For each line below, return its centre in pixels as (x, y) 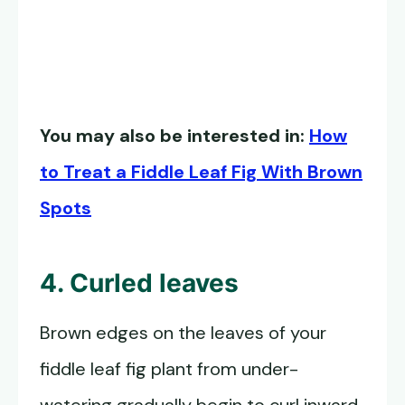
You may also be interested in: (174, 136)
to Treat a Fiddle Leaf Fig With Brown (201, 172)
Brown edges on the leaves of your (183, 333)
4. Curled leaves (139, 283)
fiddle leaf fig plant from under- (169, 369)
